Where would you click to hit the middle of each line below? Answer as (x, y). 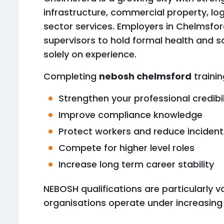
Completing (71, 76)
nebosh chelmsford (145, 76)
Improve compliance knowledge (130, 115)
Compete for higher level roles (126, 148)
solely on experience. (90, 54)
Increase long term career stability (136, 164)
